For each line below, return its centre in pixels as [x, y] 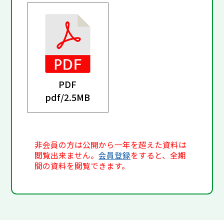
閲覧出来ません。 [67, 155]
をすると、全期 [158, 155]
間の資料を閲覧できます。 [82, 166]
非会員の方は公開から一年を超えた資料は [111, 145]
